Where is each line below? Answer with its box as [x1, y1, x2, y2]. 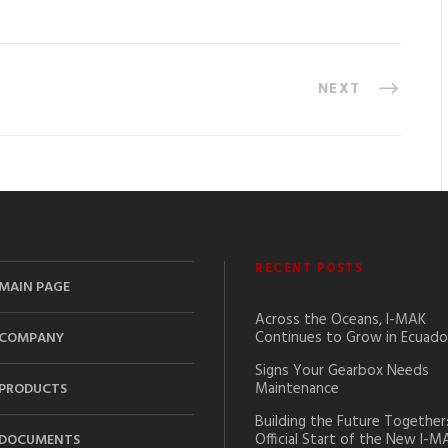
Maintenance [255, 377, 339, 402]
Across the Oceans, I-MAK [255, 308, 426, 333]
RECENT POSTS [255, 258, 363, 280]
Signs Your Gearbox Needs [255, 359, 429, 384]
